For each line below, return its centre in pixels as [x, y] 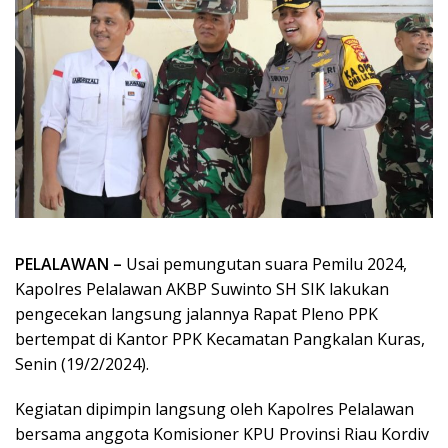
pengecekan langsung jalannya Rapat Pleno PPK [196, 313]
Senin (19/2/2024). [82, 363]
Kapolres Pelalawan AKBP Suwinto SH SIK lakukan [202, 288]
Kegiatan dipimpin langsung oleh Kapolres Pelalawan [214, 408]
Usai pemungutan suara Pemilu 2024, [264, 263]
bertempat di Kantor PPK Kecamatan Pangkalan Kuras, [220, 338]
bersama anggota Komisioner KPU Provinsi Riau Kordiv [222, 433]
